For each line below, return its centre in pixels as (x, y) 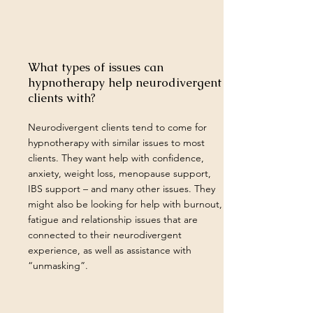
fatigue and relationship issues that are (113, 219)
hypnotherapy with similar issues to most (116, 143)
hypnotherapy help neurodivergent (125, 82)
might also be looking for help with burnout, (125, 204)
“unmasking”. (58, 265)
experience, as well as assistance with (110, 250)
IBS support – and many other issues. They (122, 189)
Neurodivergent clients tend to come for (117, 127)
